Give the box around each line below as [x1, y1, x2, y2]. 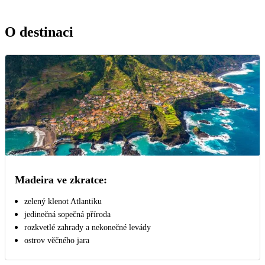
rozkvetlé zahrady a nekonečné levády [24, 222, 151, 232]
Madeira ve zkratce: [15, 173, 107, 186]
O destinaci [5, 24, 73, 40]
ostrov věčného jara [24, 235, 89, 245]
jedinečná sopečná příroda [24, 209, 111, 219]
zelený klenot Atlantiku [24, 196, 102, 206]
